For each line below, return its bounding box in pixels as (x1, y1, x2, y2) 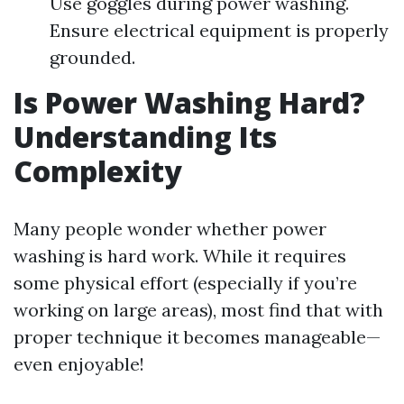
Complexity (14, 151, 182, 190)
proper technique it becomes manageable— (14, 326, 381, 348)
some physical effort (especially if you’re (14, 271, 357, 294)
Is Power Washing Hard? (14, 83, 365, 122)
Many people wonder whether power (14, 217, 326, 240)
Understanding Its (14, 117, 277, 156)
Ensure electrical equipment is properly (50, 19, 389, 41)
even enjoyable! (14, 353, 144, 375)
